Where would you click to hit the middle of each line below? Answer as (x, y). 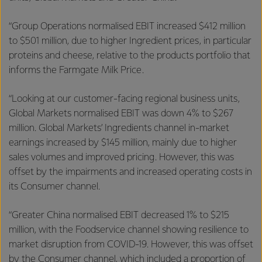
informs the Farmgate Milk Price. (77, 70)
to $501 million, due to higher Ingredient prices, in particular (130, 41)
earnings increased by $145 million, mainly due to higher (123, 143)
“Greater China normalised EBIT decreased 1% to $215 (119, 215)
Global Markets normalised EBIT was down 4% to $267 (121, 113)
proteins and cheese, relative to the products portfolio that (130, 56)
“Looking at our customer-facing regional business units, (124, 99)
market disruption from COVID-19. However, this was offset (131, 244)
